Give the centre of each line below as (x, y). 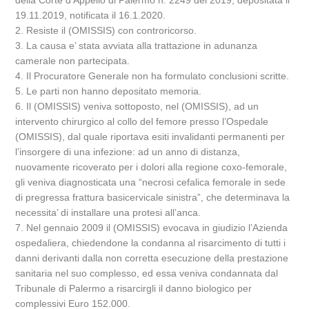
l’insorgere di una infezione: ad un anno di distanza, (128, 152)
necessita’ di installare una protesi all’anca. (108, 212)
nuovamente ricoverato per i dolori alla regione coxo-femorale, (151, 167)
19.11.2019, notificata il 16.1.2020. (91, 15)
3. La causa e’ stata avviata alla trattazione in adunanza (137, 46)
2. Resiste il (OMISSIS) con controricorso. (106, 30)
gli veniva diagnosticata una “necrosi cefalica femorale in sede (151, 182)
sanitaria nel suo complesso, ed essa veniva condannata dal (147, 273)
